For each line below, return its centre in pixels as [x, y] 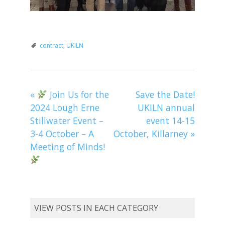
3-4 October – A [62, 134]
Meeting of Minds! [67, 147]
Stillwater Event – [67, 121]
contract [51, 46]
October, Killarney [152, 134]
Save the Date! [165, 95]
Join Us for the [78, 95]
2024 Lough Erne [65, 108]
